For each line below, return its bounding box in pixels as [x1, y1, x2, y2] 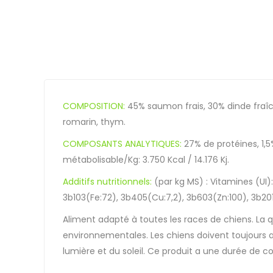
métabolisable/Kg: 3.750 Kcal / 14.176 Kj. [63, 153, 229, 166]
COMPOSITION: [63, 99, 125, 112]
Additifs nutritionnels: [63, 175, 154, 188]
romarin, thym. [63, 115, 126, 128]
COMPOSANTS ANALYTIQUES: [63, 137, 184, 150]
